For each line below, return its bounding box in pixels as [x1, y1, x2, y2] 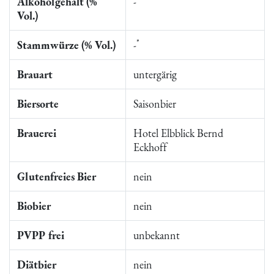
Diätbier [17, 257, 56, 272]
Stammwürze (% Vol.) [17, 38, 116, 52]
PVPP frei [17, 228, 64, 242]
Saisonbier [133, 97, 176, 111]
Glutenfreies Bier [17, 169, 96, 183]
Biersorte [17, 97, 59, 111]
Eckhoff [133, 140, 167, 154]
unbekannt [133, 228, 180, 242]
